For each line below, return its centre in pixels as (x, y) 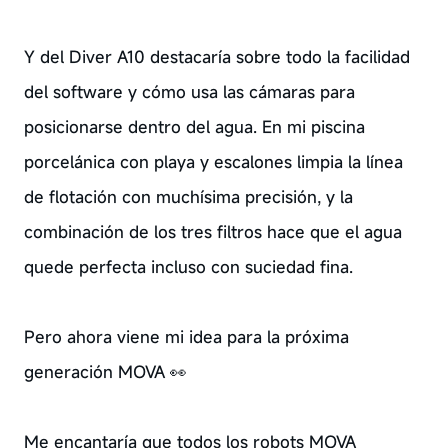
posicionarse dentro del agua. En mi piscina (194, 126)
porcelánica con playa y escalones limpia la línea (213, 161)
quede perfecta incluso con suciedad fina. (188, 266)
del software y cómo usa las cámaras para (189, 91)
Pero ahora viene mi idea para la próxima (186, 336)
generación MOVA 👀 (105, 371)
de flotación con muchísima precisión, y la (188, 196)
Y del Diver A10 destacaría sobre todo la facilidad (216, 56)
